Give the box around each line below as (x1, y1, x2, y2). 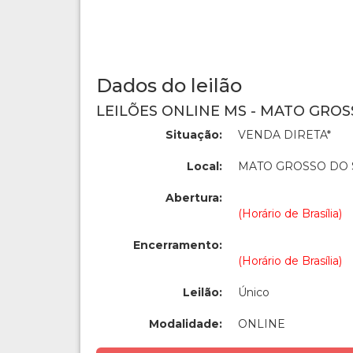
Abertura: (165, 191, 222, 205)
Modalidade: (149, 317, 222, 331)
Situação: (165, 128, 222, 142)
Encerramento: (133, 238, 222, 252)
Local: (187, 159, 222, 173)
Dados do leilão (96, 74, 242, 97)
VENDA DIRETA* (238, 128, 331, 142)
